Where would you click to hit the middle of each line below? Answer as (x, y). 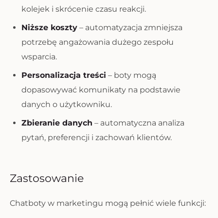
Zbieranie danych (57, 123)
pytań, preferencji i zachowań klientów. (97, 137)
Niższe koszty (49, 27)
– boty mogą (131, 75)
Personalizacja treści (64, 75)
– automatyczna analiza (138, 123)
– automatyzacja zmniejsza (130, 27)
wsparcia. (39, 57)
